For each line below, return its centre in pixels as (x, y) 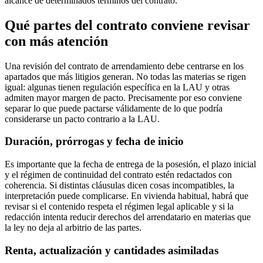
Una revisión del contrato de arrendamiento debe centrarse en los (124, 66)
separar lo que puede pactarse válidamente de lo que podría (114, 108)
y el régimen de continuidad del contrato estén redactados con (118, 175)
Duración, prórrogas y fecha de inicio (94, 141)
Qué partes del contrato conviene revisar (127, 25)
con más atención (56, 41)
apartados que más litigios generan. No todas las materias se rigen (125, 76)
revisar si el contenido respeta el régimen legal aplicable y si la (119, 207)
